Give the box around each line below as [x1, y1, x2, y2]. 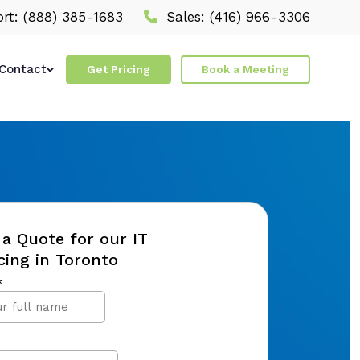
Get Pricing [87, 63, 150, 76]
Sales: [162, 9, 210, 25]
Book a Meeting [202, 63, 289, 76]
